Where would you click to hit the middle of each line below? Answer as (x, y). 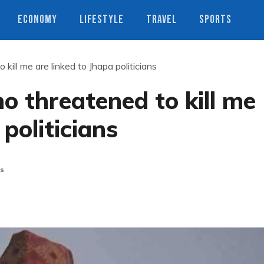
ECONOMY (37, 20)
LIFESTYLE (102, 20)
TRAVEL (161, 20)
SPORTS (215, 20)
